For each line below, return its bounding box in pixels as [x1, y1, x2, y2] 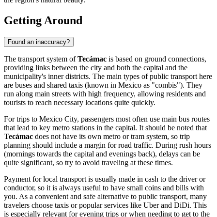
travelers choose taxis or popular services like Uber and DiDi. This [4, 201, 207, 209]
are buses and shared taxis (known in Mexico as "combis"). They [4, 80, 202, 89]
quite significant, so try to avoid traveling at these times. [4, 158, 173, 167]
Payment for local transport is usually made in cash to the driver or [4, 174, 205, 183]
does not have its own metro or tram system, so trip [33, 132, 190, 140]
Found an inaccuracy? [8, 38, 70, 46]
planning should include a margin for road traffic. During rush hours [4, 140, 211, 149]
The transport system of [4, 54, 77, 63]
